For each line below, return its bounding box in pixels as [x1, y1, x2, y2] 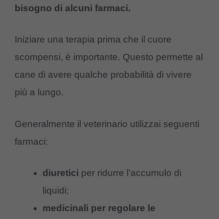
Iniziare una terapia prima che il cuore [15, 34, 172, 45]
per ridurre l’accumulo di [79, 168, 181, 178]
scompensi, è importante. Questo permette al [15, 52, 203, 63]
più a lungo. [15, 87, 64, 98]
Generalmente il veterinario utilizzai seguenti [15, 118, 199, 129]
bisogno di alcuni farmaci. [15, 2, 131, 13]
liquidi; [43, 185, 69, 196]
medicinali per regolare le [43, 203, 155, 214]
